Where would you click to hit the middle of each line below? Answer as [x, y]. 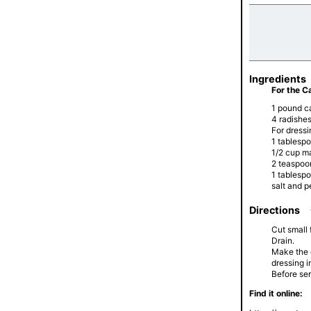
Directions [275, 210]
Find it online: [276, 293]
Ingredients [278, 79]
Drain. [283, 240]
